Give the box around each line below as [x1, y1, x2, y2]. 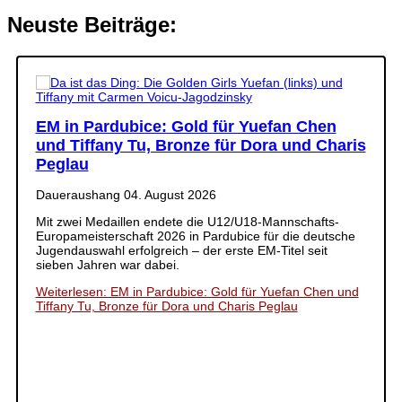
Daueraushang [35, 187, 124, 202]
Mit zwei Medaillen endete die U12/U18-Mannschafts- [35, 214, 339, 229]
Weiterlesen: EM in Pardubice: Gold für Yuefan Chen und [35, 284, 359, 299]
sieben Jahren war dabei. [35, 257, 179, 272]
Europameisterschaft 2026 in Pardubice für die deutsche [35, 228, 355, 243]
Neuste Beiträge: [7, 13, 177, 38]
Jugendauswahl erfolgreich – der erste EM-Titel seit [35, 242, 328, 258]
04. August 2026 [123, 187, 216, 202]
